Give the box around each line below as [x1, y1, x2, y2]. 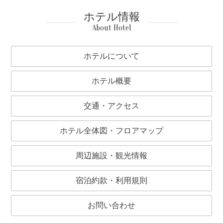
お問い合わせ [88, 201, 135, 210]
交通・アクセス [84, 102, 139, 110]
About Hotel [92, 23, 131, 32]
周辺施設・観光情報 [76, 151, 147, 160]
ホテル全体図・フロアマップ [60, 126, 163, 135]
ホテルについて [84, 52, 139, 60]
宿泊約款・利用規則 [76, 176, 147, 185]
